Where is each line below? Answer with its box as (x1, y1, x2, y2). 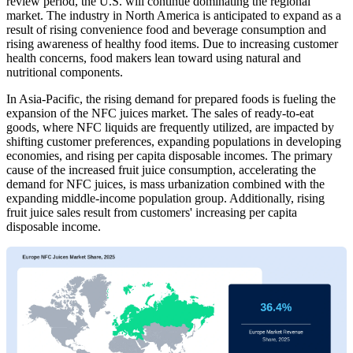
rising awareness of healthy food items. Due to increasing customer (6, 36, 338, 50)
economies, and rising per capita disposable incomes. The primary (6, 148, 333, 162)
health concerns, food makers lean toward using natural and (6, 50, 301, 65)
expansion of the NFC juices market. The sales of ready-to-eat (6, 106, 314, 120)
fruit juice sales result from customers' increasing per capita (6, 205, 297, 219)
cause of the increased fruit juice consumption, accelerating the (6, 162, 316, 176)
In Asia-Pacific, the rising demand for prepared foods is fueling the (6, 91, 336, 106)
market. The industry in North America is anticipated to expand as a (6, 8, 341, 22)
